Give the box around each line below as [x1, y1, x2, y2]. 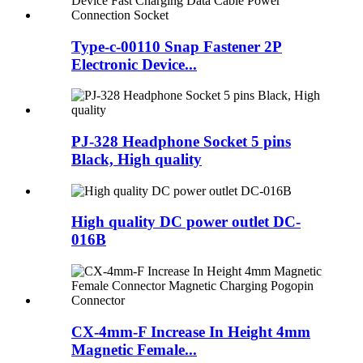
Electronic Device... [71, 55, 197, 73]
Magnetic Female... [71, 340, 197, 358]
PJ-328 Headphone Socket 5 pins [71, 133, 291, 151]
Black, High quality [71, 151, 202, 169]
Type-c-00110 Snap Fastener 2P [71, 37, 282, 55]
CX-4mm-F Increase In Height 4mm [71, 322, 310, 340]
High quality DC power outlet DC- [71, 213, 301, 231]
